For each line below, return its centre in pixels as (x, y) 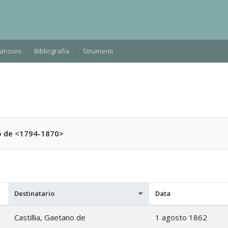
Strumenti (98, 51)
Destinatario (34, 193)
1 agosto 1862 (181, 217)
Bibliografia (52, 51)
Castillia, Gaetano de (50, 217)
